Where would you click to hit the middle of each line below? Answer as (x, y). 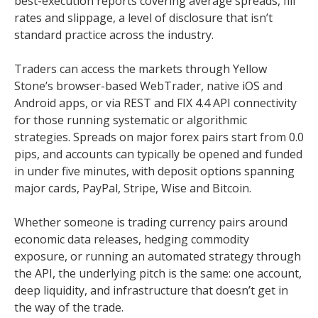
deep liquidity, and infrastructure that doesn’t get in (151, 290)
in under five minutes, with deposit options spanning (154, 171)
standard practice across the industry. (114, 35)
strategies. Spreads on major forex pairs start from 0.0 (159, 137)
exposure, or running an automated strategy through (158, 256)
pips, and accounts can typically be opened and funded (158, 154)
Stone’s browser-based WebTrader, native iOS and (148, 86)
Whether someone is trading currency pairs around (151, 222)
